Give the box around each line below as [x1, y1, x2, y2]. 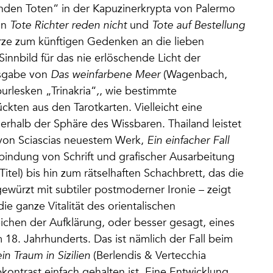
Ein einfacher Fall [147, 133, 229, 147]
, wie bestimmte [99, 84, 177, 97]
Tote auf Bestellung [152, 18, 245, 32]
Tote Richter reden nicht [10, 18, 127, 32]
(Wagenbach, [160, 68, 227, 81]
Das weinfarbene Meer [51, 68, 160, 81]
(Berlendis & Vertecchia [90, 249, 206, 262]
